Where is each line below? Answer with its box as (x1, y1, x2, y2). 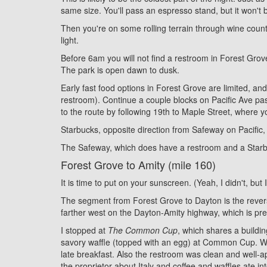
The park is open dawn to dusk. (61, 63, 179, 76)
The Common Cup (108, 223, 178, 236)
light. (61, 33, 79, 46)
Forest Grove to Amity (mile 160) (61, 156, 216, 172)
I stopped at (61, 223, 108, 236)
